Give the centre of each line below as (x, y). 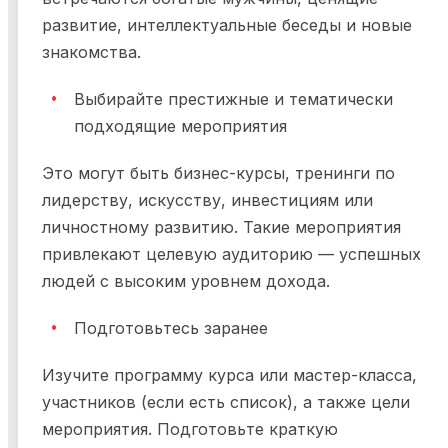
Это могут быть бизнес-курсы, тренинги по (218, 173)
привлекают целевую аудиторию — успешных (231, 254)
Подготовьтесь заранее (171, 328)
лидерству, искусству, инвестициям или (207, 200)
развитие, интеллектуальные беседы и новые (227, 25)
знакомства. (94, 52)
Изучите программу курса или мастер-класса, (229, 375)
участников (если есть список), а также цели (226, 402)
